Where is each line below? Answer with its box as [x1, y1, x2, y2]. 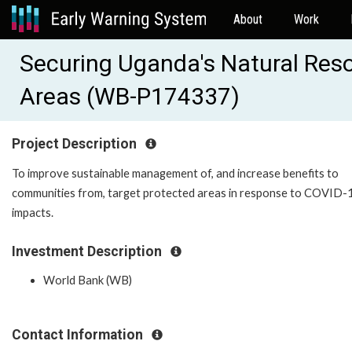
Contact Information [12, 327, 146, 343]
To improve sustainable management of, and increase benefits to [12, 166, 339, 180]
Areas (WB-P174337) [20, 82, 240, 110]
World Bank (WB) [43, 273, 132, 288]
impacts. [12, 205, 53, 219]
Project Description [12, 136, 140, 152]
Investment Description [12, 243, 165, 259]
